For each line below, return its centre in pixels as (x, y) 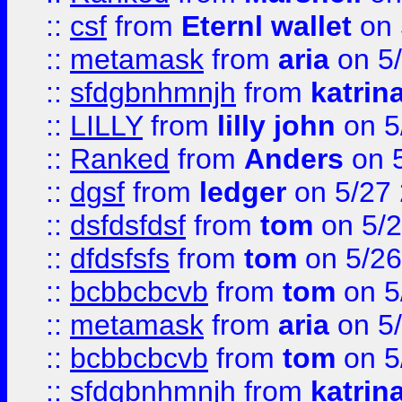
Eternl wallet (267, 26)
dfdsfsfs (120, 258)
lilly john (276, 126)
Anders (294, 159)
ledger (243, 192)
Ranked (120, 159)
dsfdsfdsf (128, 225)
